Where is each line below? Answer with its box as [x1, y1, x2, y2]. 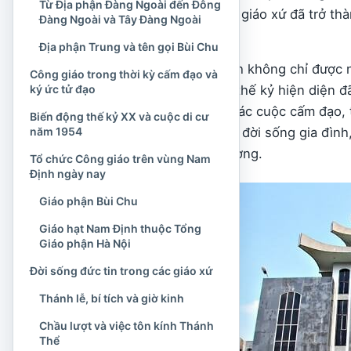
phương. [98, 27, 149, 43]
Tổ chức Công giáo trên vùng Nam [30, 152, 211, 165]
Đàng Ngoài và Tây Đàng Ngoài [39, 13, 201, 26]
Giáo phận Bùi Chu [39, 194, 138, 208]
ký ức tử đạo [30, 82, 96, 96]
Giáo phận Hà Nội [39, 237, 131, 250]
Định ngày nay [30, 167, 106, 180]
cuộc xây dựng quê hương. [98, 146, 262, 162]
